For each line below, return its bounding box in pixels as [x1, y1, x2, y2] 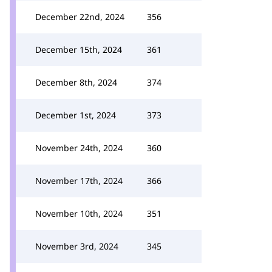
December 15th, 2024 [35, 44, 122, 55]
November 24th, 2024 [35, 142, 123, 154]
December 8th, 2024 [35, 76, 117, 88]
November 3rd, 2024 [35, 240, 118, 252]
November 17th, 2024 [35, 175, 123, 186]
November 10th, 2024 [35, 208, 123, 219]
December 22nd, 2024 [35, 11, 124, 22]
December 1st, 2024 [35, 109, 116, 121]
